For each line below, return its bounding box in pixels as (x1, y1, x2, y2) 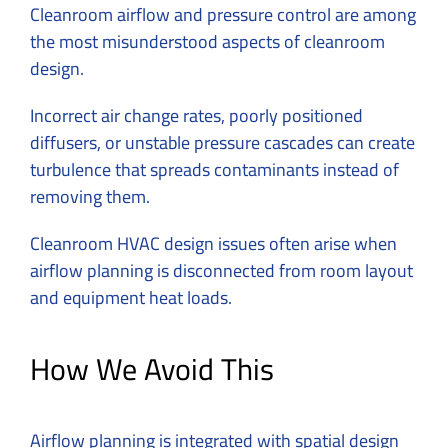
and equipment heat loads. (30, 281, 232, 315)
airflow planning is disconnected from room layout (30, 254, 413, 288)
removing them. (30, 180, 150, 214)
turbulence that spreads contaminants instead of (30, 153, 399, 187)
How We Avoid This (30, 341, 274, 398)
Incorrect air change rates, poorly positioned (30, 99, 363, 133)
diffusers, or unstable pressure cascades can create (30, 126, 415, 160)
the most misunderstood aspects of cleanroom (30, 25, 385, 59)
